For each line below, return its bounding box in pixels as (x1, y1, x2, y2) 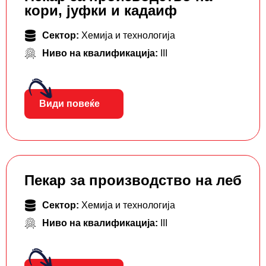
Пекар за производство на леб (24, 172, 242, 189)
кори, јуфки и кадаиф (24, 2, 177, 19)
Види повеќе (39, 99, 100, 109)
